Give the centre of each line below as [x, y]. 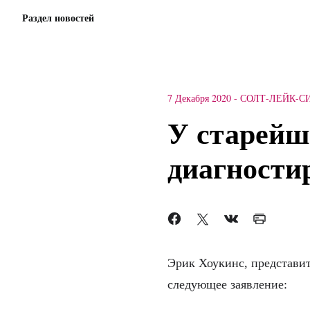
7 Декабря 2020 [199, 98]
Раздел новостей [58, 18]
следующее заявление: [227, 284]
